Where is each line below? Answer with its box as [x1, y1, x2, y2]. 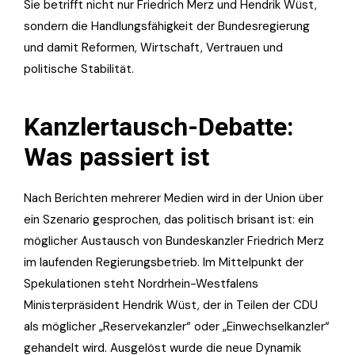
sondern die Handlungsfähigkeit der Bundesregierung [24, 17, 310, 34]
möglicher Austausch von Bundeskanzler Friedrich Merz [24, 232, 324, 249]
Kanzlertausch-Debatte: [24, 111, 294, 142]
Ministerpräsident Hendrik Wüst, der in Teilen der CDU [24, 296, 318, 313]
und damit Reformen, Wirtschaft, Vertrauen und [24, 39, 283, 55]
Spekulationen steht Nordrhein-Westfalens [24, 275, 258, 292]
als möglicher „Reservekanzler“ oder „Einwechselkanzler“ [24, 318, 330, 334]
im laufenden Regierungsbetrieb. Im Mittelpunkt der [24, 254, 303, 270]
